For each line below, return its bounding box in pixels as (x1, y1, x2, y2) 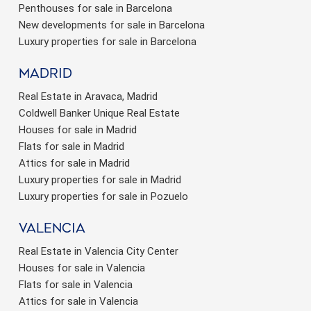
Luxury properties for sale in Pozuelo (19, 190, 188, 203)
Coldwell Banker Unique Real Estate (19, 106, 180, 119)
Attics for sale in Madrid (19, 156, 130, 169)
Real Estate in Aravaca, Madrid (19, 90, 158, 103)
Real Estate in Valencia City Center (19, 244, 178, 258)
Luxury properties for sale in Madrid (19, 173, 181, 186)
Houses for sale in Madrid (19, 123, 137, 136)
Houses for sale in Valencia (19, 261, 145, 274)
